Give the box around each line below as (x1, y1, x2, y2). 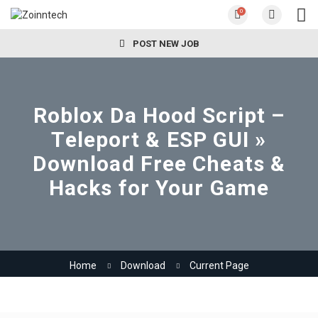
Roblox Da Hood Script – (33, 103, 285, 128)
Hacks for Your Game (49, 175, 269, 201)
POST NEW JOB (130, 38, 199, 50)
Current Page (189, 260, 249, 272)
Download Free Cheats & (32, 151, 286, 177)
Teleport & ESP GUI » (51, 127, 267, 153)
